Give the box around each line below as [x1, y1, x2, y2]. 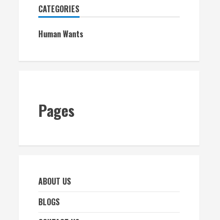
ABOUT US [38, 175, 71, 187]
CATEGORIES [38, 3, 80, 15]
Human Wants [38, 28, 83, 40]
